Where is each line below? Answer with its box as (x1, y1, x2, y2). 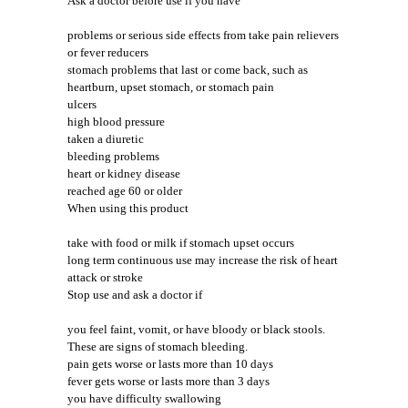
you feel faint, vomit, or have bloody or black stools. (67, 322, 325, 337)
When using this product (67, 201, 189, 216)
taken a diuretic (67, 132, 144, 147)
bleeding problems (67, 149, 159, 164)
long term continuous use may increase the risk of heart (67, 253, 338, 268)
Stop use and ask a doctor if (67, 288, 202, 302)
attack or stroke (67, 270, 143, 285)
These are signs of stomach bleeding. (67, 340, 248, 354)
